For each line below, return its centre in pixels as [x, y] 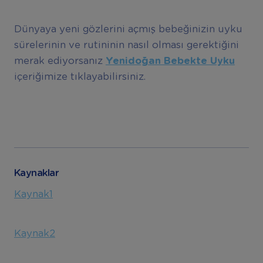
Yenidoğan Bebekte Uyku [170, 61]
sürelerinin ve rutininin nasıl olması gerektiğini [126, 45]
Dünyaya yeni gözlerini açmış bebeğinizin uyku [128, 30]
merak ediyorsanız [60, 61]
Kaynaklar [36, 173]
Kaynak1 [33, 195]
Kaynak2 [34, 233]
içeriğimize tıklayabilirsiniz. [80, 77]
